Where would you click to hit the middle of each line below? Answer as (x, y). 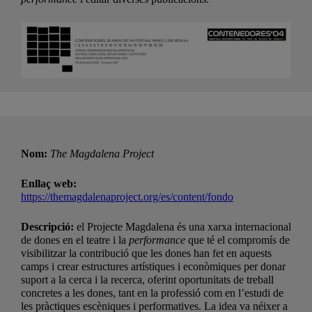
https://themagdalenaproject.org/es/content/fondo (127, 197)
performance (157, 240)
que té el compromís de (237, 240)
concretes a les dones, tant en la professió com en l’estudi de (152, 293)
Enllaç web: (49, 184)
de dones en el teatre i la (75, 240)
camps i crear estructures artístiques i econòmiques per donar (153, 267)
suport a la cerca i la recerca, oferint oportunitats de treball (147, 280)
